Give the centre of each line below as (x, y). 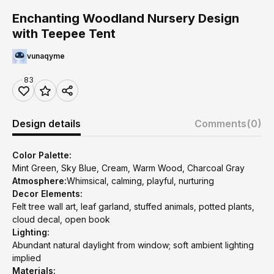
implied (27, 258)
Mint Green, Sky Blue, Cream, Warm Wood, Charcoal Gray (128, 168)
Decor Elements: (47, 194)
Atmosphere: (39, 181)
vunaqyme (46, 56)
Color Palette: (42, 155)
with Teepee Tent (64, 34)
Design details (46, 124)
